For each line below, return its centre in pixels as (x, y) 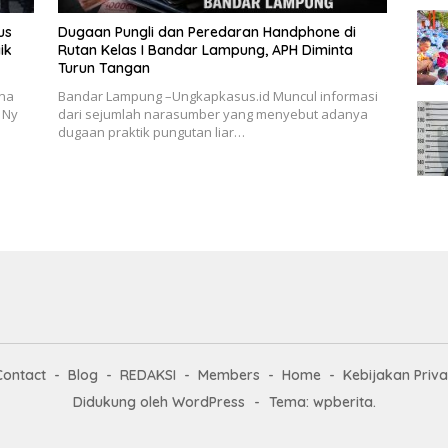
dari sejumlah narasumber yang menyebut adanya (212, 114)
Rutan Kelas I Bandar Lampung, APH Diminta (205, 50)
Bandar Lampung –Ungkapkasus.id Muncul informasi (217, 96)
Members (229, 374)
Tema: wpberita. (322, 401)
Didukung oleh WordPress (158, 401)
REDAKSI (148, 374)
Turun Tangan (103, 68)
